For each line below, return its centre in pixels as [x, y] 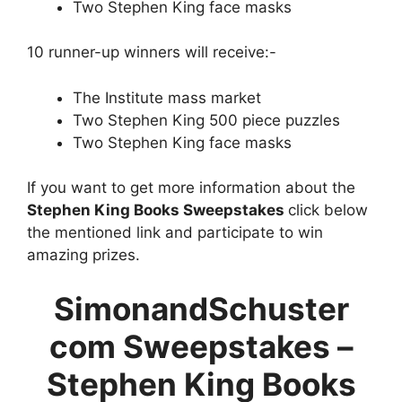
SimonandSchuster [201, 308]
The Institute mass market [167, 97]
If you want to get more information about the [191, 188]
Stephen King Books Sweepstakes [157, 210]
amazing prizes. [83, 255]
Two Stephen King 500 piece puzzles [206, 120]
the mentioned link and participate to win [175, 232]
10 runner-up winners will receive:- [152, 52]
